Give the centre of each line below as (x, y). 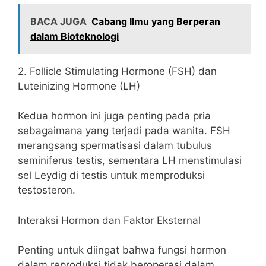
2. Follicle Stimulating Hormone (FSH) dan (117, 71)
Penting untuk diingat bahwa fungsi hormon (122, 250)
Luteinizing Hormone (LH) (79, 86)
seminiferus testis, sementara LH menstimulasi (130, 160)
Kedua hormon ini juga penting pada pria (114, 116)
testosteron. (47, 190)
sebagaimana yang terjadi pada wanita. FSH (124, 131)
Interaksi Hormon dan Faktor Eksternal (109, 220)
